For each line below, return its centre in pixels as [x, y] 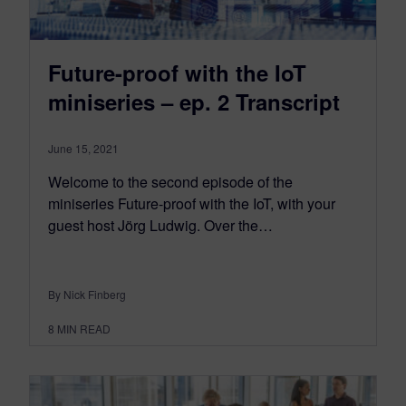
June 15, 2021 [83, 149]
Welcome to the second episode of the [170, 182]
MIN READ [84, 329]
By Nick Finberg [87, 295]
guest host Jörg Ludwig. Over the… [160, 226]
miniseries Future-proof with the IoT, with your [192, 204]
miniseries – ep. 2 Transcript [194, 102]
